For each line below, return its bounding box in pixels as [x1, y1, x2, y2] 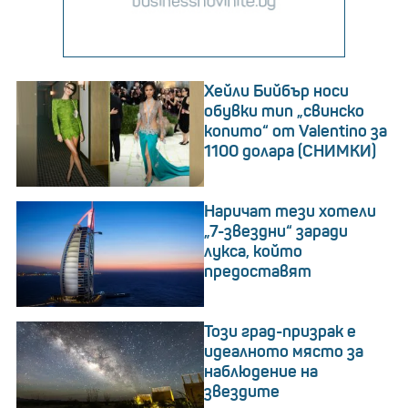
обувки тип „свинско [204, 101, 364, 122]
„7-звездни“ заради [204, 221, 348, 242]
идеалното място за [204, 342, 363, 362]
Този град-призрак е [204, 321, 356, 342]
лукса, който [204, 241, 302, 262]
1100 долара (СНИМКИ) [204, 141, 376, 162]
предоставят [204, 261, 311, 282]
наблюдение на [204, 362, 318, 382]
